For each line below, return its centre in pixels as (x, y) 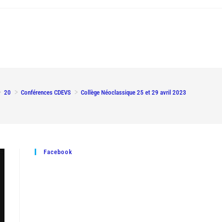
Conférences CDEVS (46, 92)
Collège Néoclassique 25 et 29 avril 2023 (134, 92)
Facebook (58, 152)
